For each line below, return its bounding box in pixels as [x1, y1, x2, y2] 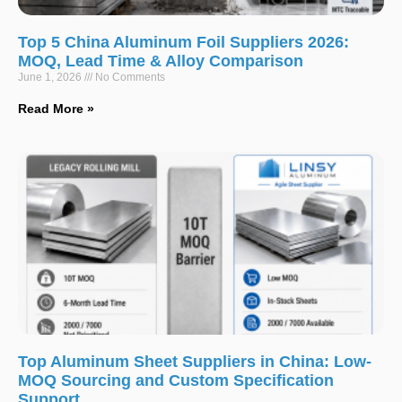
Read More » [18, 100, 94, 116]
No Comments [92, 70, 165, 83]
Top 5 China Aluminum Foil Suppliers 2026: [18, 32, 349, 51]
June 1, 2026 [18, 70, 84, 83]
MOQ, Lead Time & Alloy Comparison [18, 51, 303, 70]
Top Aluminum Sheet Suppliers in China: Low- [18, 352, 371, 371]
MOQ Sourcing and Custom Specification [18, 371, 334, 389]
